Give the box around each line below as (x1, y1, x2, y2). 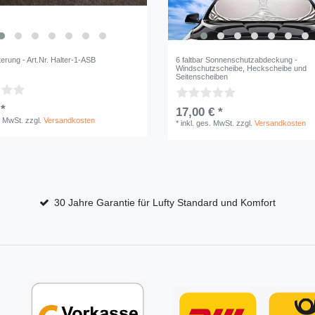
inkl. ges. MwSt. (181, 118, 235, 127)
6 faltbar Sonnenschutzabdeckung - (176, 55, 298, 64)
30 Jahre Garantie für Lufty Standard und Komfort (54, 197, 276, 209)
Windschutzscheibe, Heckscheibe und (176, 63, 307, 72)
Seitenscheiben (176, 72, 229, 81)
